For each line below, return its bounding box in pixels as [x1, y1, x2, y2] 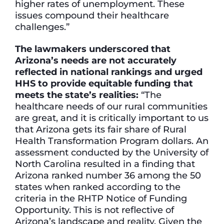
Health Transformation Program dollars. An [15, 134, 208, 146]
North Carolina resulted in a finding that [15, 157, 195, 169]
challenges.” [15, 21, 72, 33]
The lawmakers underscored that [15, 42, 170, 54]
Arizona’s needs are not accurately [15, 54, 176, 66]
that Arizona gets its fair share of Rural [15, 123, 186, 135]
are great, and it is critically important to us [15, 111, 208, 123]
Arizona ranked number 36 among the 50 [15, 169, 201, 181]
